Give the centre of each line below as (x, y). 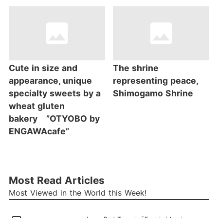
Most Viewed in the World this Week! (77, 192)
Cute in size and (43, 68)
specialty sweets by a (54, 93)
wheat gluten (36, 106)
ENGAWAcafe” (39, 131)
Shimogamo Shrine (153, 93)
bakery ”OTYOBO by (54, 119)
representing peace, (156, 81)
